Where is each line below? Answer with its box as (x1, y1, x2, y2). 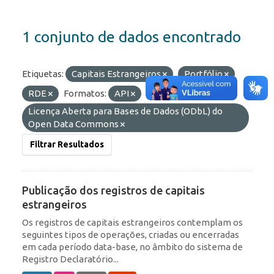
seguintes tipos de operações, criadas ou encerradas (22, 229, 239, 240)
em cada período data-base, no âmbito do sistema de (22, 242, 243, 253)
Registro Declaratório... (22, 254, 119, 265)
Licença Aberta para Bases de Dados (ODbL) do (28, 106, 223, 117)
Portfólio (184, 68, 224, 80)
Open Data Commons (28, 119, 120, 130)
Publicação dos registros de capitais (22, 184, 205, 197)
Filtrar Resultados (30, 139, 104, 150)
